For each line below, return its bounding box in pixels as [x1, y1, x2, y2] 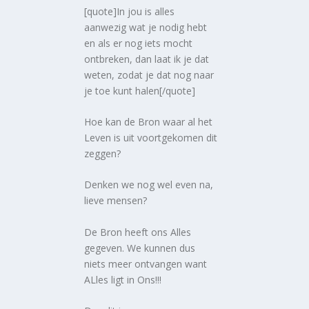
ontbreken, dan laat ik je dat [84, 52, 210, 66]
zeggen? [84, 147, 121, 160]
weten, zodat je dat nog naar [84, 68, 215, 81]
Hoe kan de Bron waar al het [84, 115, 213, 128]
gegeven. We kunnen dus [84, 241, 196, 255]
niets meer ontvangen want [84, 257, 208, 270]
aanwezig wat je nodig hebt [84, 20, 208, 34]
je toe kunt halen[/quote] [84, 83, 196, 97]
